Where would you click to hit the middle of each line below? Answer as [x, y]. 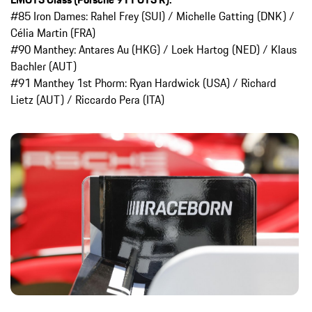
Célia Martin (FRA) [53, 33]
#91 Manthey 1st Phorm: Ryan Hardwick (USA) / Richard [143, 83]
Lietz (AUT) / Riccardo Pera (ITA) [87, 100]
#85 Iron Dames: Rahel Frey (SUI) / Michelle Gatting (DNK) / [153, 16]
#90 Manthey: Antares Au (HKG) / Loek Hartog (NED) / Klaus [154, 50]
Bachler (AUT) [44, 67]
